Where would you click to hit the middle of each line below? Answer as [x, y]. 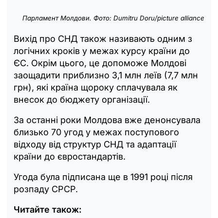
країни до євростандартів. [70, 157]
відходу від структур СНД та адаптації [95, 145]
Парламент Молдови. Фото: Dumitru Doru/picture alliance [113, 18]
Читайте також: [48, 210]
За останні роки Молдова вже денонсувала [107, 120]
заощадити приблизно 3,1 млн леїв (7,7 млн [106, 75]
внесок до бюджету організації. [82, 100]
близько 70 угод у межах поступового [96, 132]
